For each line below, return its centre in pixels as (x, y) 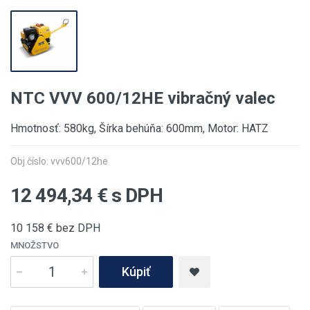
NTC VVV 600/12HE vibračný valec (143, 99)
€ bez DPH (72, 228)
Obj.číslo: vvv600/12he (59, 162)
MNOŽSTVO (35, 246)
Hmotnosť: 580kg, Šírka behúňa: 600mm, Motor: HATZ (139, 129)
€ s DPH (127, 196)
